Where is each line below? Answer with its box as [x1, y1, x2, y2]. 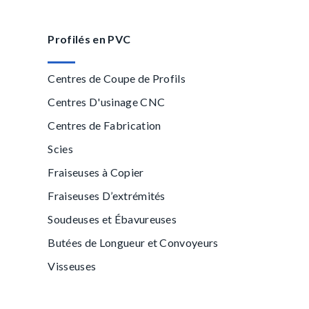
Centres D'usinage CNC [48, 95, 166, 108]
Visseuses [48, 259, 97, 272]
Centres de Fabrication [48, 119, 161, 132]
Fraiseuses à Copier [48, 166, 144, 179]
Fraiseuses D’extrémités [48, 189, 166, 202]
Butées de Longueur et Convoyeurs [48, 236, 219, 249]
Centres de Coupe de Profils [48, 72, 186, 85]
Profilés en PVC [48, 32, 131, 46]
